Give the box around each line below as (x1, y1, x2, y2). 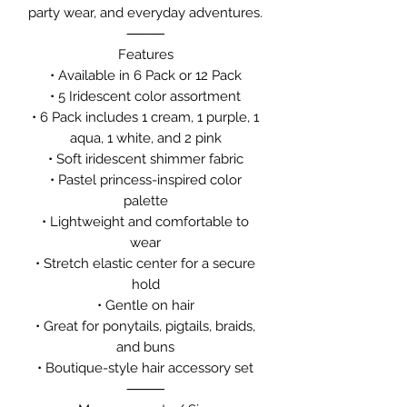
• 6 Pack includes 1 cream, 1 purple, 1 (32, 109, 259, 126)
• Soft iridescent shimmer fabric (47, 151, 243, 168)
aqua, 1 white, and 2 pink (69, 130, 222, 147)
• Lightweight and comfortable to (42, 213, 249, 231)
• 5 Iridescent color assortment (50, 88, 241, 105)
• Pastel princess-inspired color (49, 172, 242, 189)
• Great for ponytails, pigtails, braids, (35, 318, 255, 335)
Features (117, 46, 174, 64)
